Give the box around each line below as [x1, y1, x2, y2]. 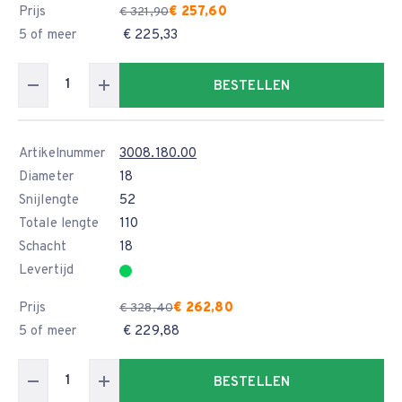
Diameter [19, 169, 74, 186]
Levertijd [19, 262, 74, 279]
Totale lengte [19, 215, 100, 232]
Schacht [19, 239, 66, 256]
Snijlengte [19, 192, 79, 209]
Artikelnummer [19, 145, 106, 162]
